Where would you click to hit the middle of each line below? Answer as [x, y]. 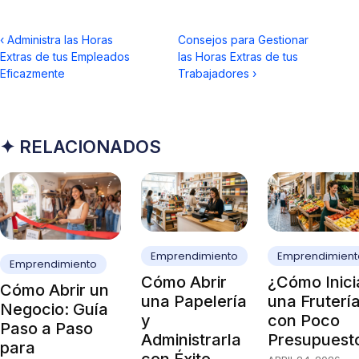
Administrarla [191, 339]
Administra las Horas [60, 40]
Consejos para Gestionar [243, 40]
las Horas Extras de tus [238, 57]
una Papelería [194, 301]
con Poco [304, 320]
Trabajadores [213, 74]
